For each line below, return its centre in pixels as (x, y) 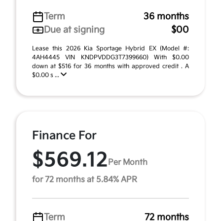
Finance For (64, 136)
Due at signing (74, 30)
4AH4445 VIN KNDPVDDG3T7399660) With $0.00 (110, 57)
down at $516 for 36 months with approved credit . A (110, 66)
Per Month (128, 162)
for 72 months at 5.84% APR (85, 180)
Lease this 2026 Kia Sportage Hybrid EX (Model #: (110, 49)
